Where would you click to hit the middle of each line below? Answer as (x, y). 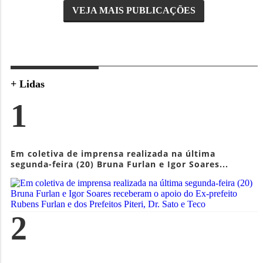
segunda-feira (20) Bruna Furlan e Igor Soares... (119, 164)
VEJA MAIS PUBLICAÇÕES (134, 11)
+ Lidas (27, 84)
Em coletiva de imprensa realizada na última (113, 153)
